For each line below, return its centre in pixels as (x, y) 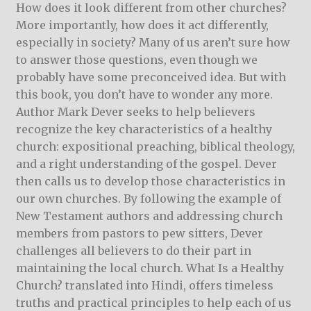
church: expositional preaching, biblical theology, (155, 147)
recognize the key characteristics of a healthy (144, 129)
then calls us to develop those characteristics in (150, 182)
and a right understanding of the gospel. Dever (146, 164)
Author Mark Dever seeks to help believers (135, 112)
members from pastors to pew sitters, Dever (139, 234)
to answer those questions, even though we (136, 60)
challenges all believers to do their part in (133, 251)
